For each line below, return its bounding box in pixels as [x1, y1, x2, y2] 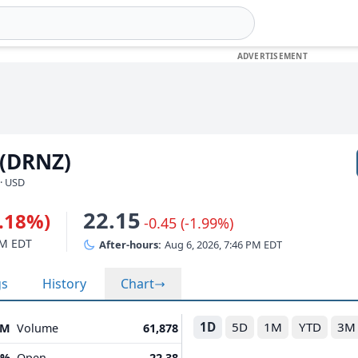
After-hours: [99, 237, 161, 252]
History [42, 275, 86, 292]
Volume [17, 320, 58, 336]
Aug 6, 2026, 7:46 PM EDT [165, 237, 282, 252]
